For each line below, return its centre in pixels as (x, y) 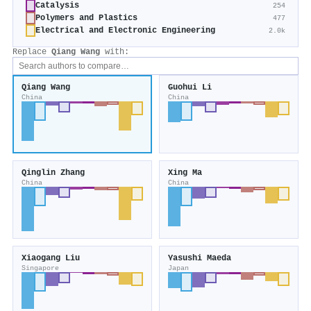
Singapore (40, 268)
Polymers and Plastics (86, 18)
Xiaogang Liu (51, 259)
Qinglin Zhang (53, 173)
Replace (32, 52)
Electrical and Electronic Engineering (125, 31)
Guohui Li (190, 88)
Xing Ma (185, 173)
